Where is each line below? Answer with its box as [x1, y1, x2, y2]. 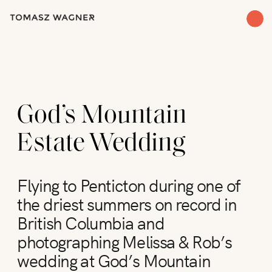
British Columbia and [17, 209, 165, 234]
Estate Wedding [17, 131, 186, 157]
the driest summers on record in [17, 191, 237, 216]
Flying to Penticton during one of [17, 172, 240, 197]
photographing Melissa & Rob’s [17, 228, 232, 253]
